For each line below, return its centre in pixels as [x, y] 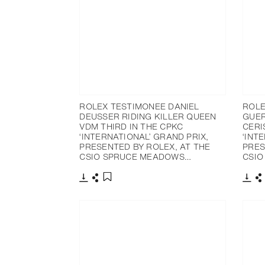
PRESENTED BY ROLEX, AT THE [145, 147]
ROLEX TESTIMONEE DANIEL [139, 106]
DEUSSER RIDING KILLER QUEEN [148, 117]
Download [102, 188]
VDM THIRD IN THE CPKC [131, 127]
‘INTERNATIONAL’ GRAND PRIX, [144, 137]
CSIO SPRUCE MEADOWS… [135, 157]
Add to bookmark [140, 189]
